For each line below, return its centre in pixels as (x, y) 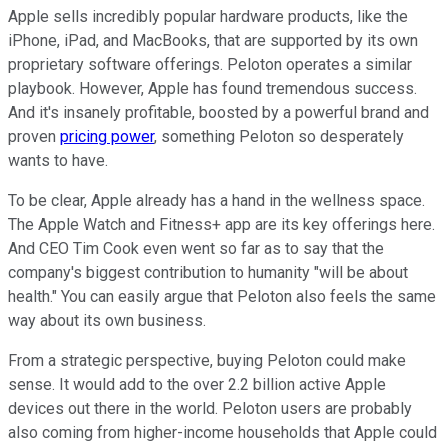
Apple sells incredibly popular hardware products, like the (208, 16)
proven (34, 136)
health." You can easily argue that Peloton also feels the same (222, 296)
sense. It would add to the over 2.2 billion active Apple (197, 384)
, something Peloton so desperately (279, 136)
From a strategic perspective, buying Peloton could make (207, 360)
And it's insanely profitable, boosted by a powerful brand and (218, 112)
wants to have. (58, 160)
